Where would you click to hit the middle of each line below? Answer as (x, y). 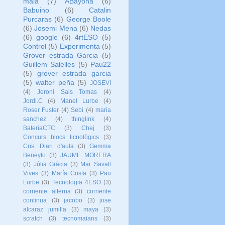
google (47, 37)
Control (35, 46)
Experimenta (80, 46)
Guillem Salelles (49, 64)
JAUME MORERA (86, 155)
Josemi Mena (56, 28)
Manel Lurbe (79, 101)
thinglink (83, 119)
